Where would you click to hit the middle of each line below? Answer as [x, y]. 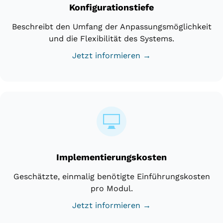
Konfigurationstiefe [111, 7]
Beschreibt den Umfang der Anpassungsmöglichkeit [111, 26]
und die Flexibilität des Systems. [111, 38]
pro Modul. [111, 188]
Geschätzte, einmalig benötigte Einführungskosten [111, 176]
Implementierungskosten [111, 157]
